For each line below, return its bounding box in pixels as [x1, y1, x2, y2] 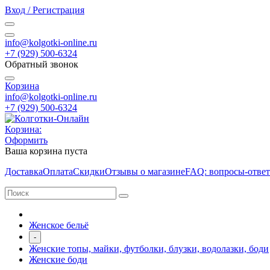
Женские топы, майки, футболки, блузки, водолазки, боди [29, 243, 269, 254]
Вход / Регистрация [5, 5, 84, 15]
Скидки [73, 166, 105, 177]
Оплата [43, 166, 73, 177]
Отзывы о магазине [105, 166, 185, 177]
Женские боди [29, 254, 87, 265]
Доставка [5, 166, 43, 177]
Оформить [5, 135, 48, 145]
